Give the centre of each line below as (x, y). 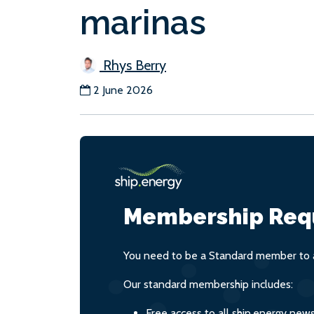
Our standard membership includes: (208, 284)
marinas (143, 22)
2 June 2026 (123, 90)
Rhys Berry (133, 65)
